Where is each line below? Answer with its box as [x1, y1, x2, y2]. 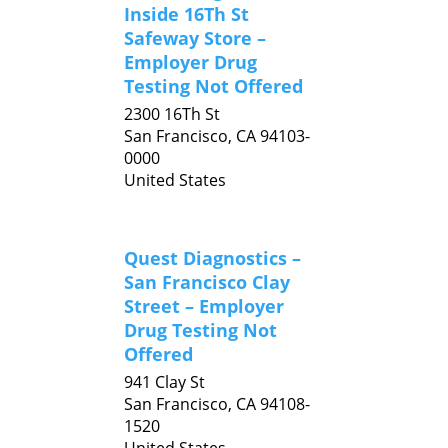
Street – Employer [124, 294, 284, 318]
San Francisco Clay [124, 270, 290, 294]
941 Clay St [124, 371, 205, 393]
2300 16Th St [124, 103, 220, 125]
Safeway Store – [124, 26, 266, 50]
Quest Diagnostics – [124, 246, 301, 270]
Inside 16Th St [124, 2, 249, 26]
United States [124, 169, 226, 191]
